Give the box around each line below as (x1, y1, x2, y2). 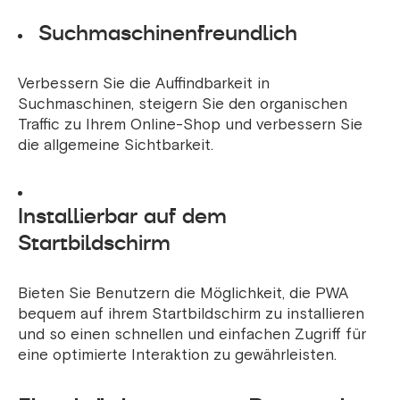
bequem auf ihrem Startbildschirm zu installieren (18, 304, 364, 324)
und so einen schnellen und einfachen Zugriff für (18, 325, 366, 345)
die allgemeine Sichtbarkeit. (18, 136, 213, 155)
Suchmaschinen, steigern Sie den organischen (18, 95, 347, 114)
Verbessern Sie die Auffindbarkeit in (18, 74, 270, 94)
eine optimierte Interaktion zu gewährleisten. (18, 346, 337, 365)
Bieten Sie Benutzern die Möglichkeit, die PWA (18, 284, 348, 304)
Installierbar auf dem (18, 201, 227, 231)
